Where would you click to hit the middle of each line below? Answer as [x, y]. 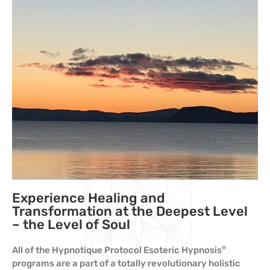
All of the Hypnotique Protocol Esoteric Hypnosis [117, 250]
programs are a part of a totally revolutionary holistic [126, 263]
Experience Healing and [88, 198]
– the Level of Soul [71, 224]
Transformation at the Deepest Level [130, 211]
